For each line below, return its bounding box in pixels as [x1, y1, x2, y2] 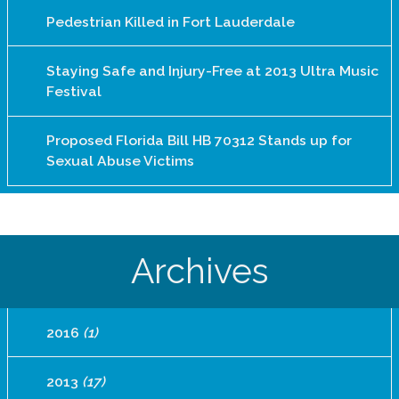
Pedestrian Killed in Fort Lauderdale [45, 12, 295, 30]
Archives [131, 250, 268, 292]
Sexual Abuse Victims [45, 152, 194, 170]
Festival [45, 82, 102, 100]
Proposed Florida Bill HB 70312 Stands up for [45, 132, 352, 150]
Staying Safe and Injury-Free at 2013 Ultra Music [45, 61, 379, 79]
